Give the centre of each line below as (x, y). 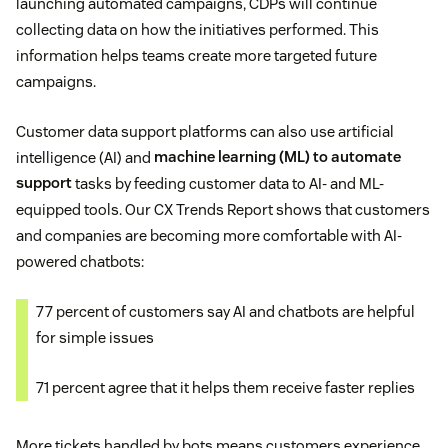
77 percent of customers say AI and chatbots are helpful (225, 311)
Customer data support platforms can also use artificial (205, 131)
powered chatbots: (80, 261)
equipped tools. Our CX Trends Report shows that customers (223, 209)
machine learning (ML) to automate (277, 157)
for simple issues (95, 337)
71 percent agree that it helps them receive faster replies (225, 387)
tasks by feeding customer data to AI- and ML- (228, 183)
